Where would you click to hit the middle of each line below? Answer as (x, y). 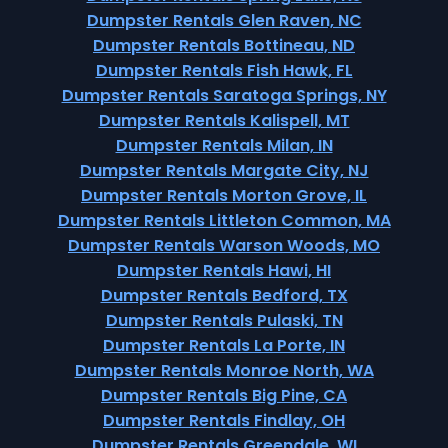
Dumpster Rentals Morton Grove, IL (224, 195)
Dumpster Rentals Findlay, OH (224, 420)
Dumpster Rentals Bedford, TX (224, 295)
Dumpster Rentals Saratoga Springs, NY (224, 95)
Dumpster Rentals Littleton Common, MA (224, 220)
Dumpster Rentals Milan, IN (224, 145)
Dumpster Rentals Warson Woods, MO (224, 245)
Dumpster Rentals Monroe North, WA (224, 370)
